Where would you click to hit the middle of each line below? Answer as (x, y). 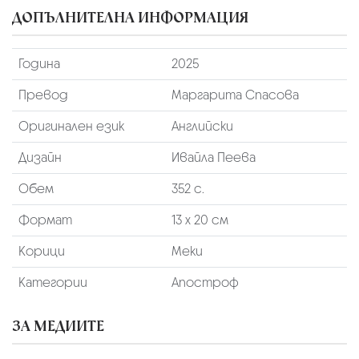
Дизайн (40, 157)
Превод (43, 95)
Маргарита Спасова (235, 95)
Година (39, 63)
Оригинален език (71, 126)
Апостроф (205, 282)
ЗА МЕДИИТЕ (58, 326)
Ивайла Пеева (213, 157)
